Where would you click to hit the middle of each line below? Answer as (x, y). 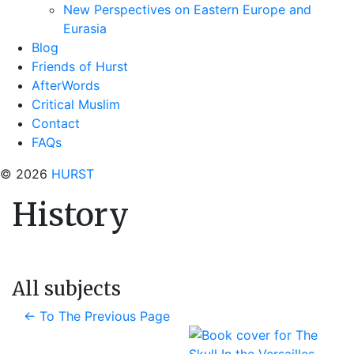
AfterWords (66, 85)
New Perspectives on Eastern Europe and (187, 9)
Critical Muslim (76, 104)
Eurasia (85, 28)
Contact (56, 123)
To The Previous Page (105, 316)
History (70, 215)
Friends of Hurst (80, 66)
